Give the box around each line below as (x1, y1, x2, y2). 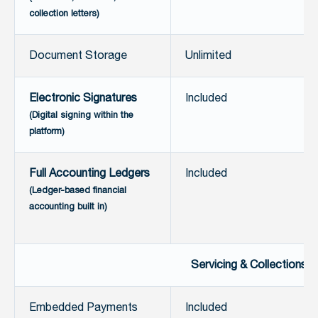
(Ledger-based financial (29, 183, 126, 198)
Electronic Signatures (29, 89, 137, 108)
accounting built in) (29, 199, 107, 214)
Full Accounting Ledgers (29, 165, 150, 183)
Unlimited (185, 47, 231, 65)
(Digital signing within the (29, 108, 133, 123)
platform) (29, 124, 65, 139)
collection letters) (29, 6, 99, 21)
